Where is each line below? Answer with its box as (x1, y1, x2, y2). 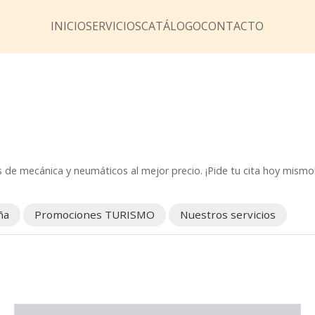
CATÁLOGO (141, 18, 202, 34)
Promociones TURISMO (34, 207, 155, 222)
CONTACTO (201, 18, 264, 34)
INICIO (51, 18, 86, 34)
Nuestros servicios (180, 207, 276, 222)
